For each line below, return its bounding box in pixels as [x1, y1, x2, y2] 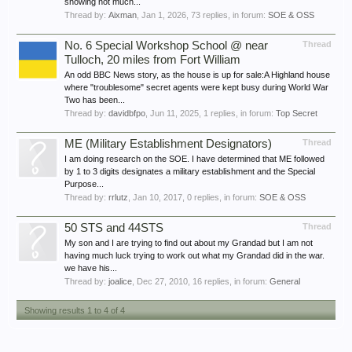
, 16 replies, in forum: [188, 277, 269, 286]
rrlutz [108, 192, 128, 202]
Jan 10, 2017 [133, 192, 182, 202]
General [269, 277, 300, 286]
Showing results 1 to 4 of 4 [24, 306, 125, 315]
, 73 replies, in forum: [186, 10, 268, 20]
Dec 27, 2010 [137, 277, 188, 286]
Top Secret [276, 108, 317, 118]
